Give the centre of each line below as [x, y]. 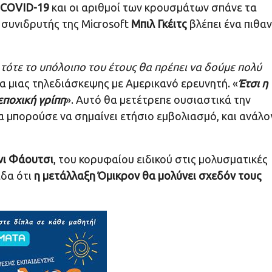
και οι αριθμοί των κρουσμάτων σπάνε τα [153, 8]
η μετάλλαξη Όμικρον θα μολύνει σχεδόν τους [148, 176]
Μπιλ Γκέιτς [159, 24]
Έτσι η [253, 83]
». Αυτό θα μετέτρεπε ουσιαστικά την [158, 100]
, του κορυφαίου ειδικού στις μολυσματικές [161, 159]
